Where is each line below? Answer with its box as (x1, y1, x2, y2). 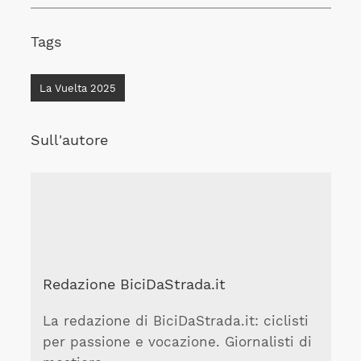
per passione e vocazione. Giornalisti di (42, 334, 312, 350)
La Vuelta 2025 (39, 81, 116, 94)
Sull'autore (30, 131, 108, 149)
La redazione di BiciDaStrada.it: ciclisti (42, 313, 309, 329)
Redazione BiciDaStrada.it (42, 276, 226, 293)
